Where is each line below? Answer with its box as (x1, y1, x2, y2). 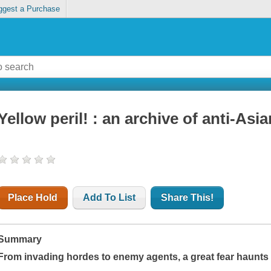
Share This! (161, 192, 214, 203)
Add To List (83, 192, 136, 203)
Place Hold (8, 192, 58, 203)
